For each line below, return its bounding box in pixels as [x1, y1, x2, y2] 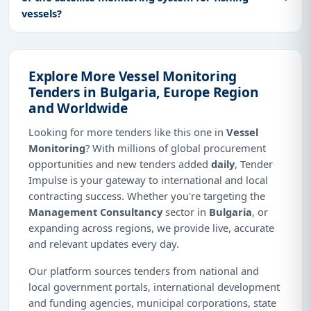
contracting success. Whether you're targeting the [28, 188, 265, 203]
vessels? [22, 6, 62, 20]
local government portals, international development [28, 279, 280, 294]
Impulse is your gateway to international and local [28, 172, 268, 187]
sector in [162, 204, 209, 219]
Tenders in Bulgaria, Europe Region [28, 82, 259, 101]
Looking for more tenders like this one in [28, 124, 226, 139]
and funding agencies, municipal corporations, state [28, 295, 276, 310]
